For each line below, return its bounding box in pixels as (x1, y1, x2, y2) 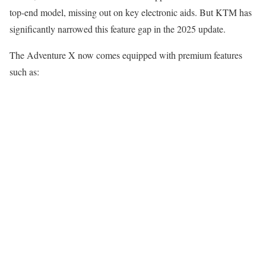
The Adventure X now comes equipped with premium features (9, 48, 242, 61)
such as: (9, 65, 39, 78)
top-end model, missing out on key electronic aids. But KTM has (9, 5, 252, 18)
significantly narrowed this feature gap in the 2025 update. (9, 22, 226, 35)
